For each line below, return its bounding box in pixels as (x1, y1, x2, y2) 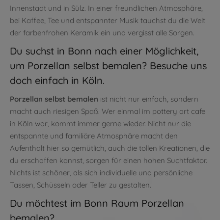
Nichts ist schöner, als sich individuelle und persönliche (10, 168, 192, 177)
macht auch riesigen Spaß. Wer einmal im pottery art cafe (10, 107, 205, 116)
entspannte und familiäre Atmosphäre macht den (10, 131, 178, 140)
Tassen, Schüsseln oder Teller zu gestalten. (10, 180, 151, 190)
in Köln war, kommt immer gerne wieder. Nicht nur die (10, 119, 191, 128)
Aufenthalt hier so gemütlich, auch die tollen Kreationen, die (10, 143, 210, 153)
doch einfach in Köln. (10, 74, 105, 86)
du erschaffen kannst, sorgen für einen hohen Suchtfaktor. (10, 156, 207, 165)
